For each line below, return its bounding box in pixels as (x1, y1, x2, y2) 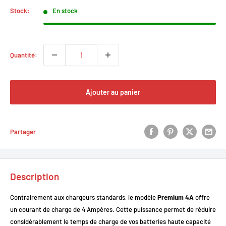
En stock (52, 7, 78, 15)
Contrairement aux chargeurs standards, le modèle (10, 193, 157, 202)
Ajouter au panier (86, 88, 140, 96)
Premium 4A (157, 193, 194, 202)
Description (10, 171, 59, 182)
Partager (10, 128, 36, 136)
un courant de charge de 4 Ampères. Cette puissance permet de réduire (10, 205, 216, 214)
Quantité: (10, 51, 37, 59)
